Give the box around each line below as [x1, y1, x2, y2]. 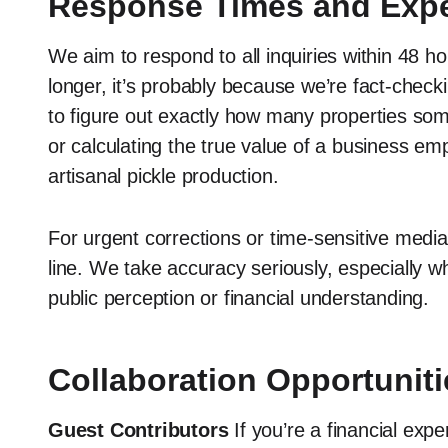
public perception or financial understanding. [48, 287, 429, 309]
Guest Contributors [48, 419, 229, 441]
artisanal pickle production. [48, 165, 279, 187]
